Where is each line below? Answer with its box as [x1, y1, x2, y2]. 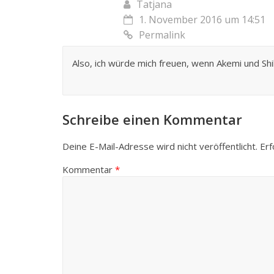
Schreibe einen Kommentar [62, 109, 242, 128]
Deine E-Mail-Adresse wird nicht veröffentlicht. [62, 139, 257, 152]
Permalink [139, 28, 185, 42]
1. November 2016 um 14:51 [139, 12, 265, 26]
